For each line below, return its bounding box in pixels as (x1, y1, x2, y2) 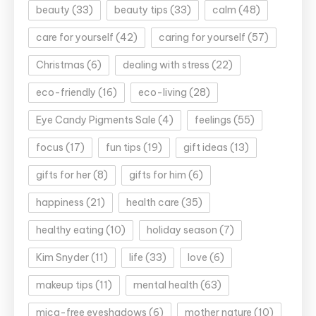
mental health (133, 279, 198, 292)
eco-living (138, 86, 187, 99)
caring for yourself (159, 31, 245, 44)
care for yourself (36, 31, 114, 44)
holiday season (147, 224, 217, 237)
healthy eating (36, 224, 104, 237)
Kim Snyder (36, 251, 89, 265)
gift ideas (183, 141, 228, 154)
